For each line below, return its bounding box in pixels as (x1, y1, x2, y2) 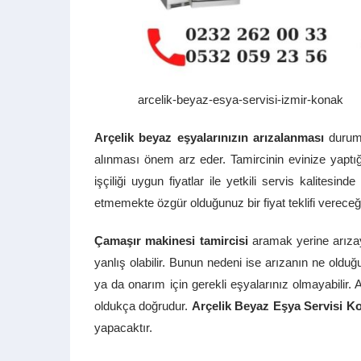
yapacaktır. (94, 321, 152, 334)
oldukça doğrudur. (94, 299, 192, 313)
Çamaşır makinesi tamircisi (94, 234, 248, 247)
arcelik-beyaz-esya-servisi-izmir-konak (138, 93, 343, 106)
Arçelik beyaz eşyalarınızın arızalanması (94, 131, 324, 144)
